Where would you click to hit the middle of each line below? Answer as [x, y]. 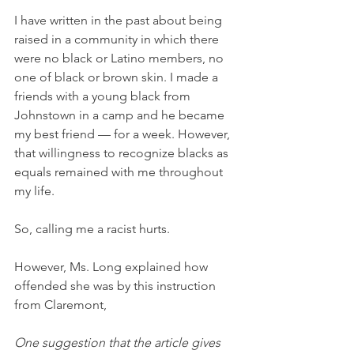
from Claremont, [60, 305]
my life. [34, 191]
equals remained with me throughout [120, 172]
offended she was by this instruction [117, 286]
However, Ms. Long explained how [113, 267]
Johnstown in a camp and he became [121, 115]
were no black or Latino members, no [121, 58]
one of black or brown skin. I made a [118, 77]
